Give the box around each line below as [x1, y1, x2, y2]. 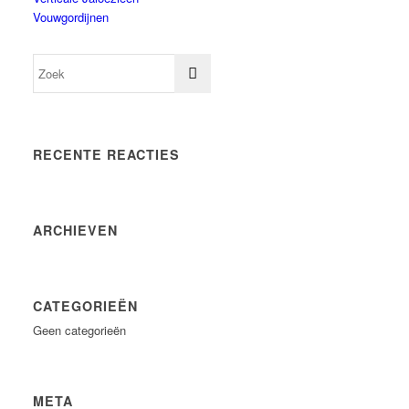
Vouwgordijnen [33, 8, 110, 26]
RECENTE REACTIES [33, 145, 181, 163]
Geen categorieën [33, 321, 127, 339]
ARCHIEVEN [33, 221, 119, 239]
